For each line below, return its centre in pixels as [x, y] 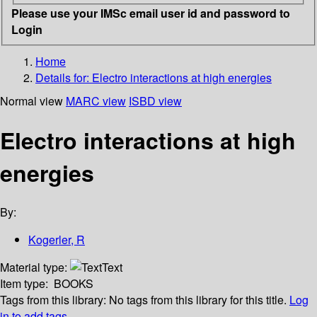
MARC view [96, 100]
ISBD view [155, 100]
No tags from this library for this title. [198, 300]
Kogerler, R [57, 240]
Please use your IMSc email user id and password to [151, 13]
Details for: [64, 77]
